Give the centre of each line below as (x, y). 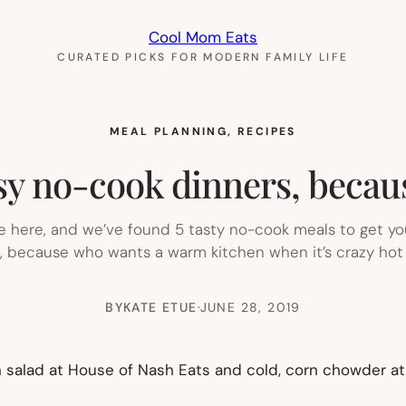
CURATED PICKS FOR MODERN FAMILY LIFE (203, 57)
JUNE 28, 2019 (250, 307)
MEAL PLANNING (169, 131)
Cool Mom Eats (203, 37)
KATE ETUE (160, 307)
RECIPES (267, 131)
